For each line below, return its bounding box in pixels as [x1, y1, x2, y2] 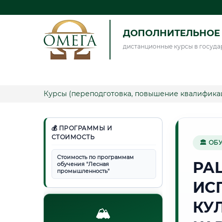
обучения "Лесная [56, 161, 109, 167]
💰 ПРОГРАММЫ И [51, 124, 112, 132]
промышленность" [56, 167, 110, 174]
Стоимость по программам [56, 154, 134, 161]
